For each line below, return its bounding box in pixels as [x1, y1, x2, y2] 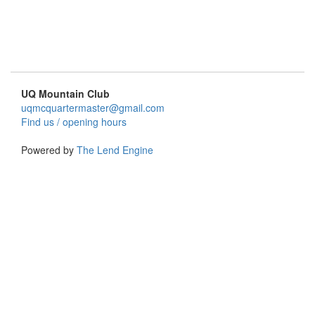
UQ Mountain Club [21, 86, 110, 101]
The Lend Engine [77, 143, 153, 157]
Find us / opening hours [21, 115, 127, 129]
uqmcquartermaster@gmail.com [21, 101, 165, 115]
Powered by [21, 143, 77, 157]
